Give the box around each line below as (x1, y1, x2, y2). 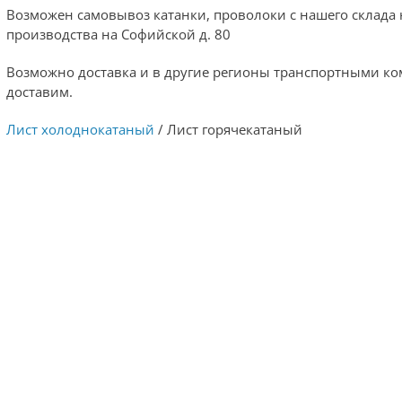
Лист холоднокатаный (6, 119, 154, 138)
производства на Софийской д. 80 (6, 24, 231, 43)
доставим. (6, 82, 73, 100)
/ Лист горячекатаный (154, 119, 302, 138)
